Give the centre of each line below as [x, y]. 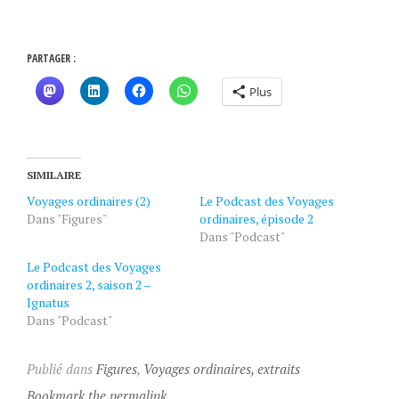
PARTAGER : [51, 58]
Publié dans [61, 369]
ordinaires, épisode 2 [256, 219]
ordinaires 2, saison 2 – [88, 285]
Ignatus [48, 302]
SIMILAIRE [53, 175]
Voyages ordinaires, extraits [221, 369]
